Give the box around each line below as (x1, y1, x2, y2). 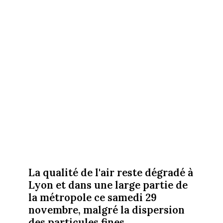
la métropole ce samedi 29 (28, 191, 157, 205)
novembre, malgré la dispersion (28, 203, 185, 217)
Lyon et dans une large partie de (28, 178, 188, 192)
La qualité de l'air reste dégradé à (28, 166, 193, 180)
